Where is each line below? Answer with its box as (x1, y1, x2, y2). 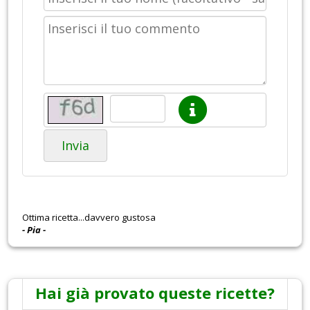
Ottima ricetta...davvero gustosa (22, 210, 156, 224)
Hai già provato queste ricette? (35, 282, 275, 303)
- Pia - (22, 223, 46, 236)
